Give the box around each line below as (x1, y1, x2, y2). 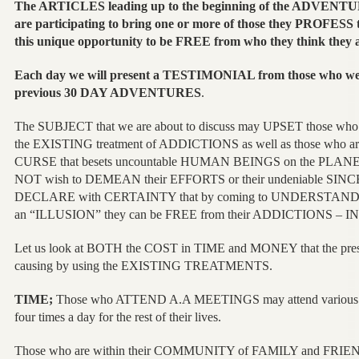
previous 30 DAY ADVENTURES (14, 85, 201, 99)
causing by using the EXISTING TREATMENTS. (14, 258, 272, 272)
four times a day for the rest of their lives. (14, 309, 221, 324)
